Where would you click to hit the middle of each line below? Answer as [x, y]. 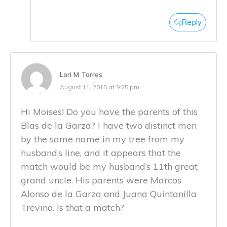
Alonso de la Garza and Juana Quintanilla [109, 194]
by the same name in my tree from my [103, 139]
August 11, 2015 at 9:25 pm [100, 87]
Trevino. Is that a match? [72, 207]
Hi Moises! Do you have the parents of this [109, 111]
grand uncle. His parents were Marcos [101, 180]
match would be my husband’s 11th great [109, 166]
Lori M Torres [81, 74]
